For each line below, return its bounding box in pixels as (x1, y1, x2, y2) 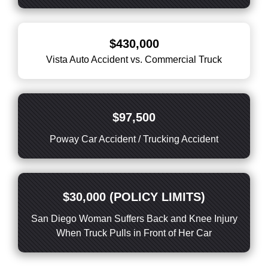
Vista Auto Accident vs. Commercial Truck (46, 54, 222, 65)
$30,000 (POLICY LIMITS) (63, 190, 205, 203)
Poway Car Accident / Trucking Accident (50, 134, 218, 144)
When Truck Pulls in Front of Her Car (56, 228, 212, 238)
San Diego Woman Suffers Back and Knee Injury (31, 214, 237, 224)
